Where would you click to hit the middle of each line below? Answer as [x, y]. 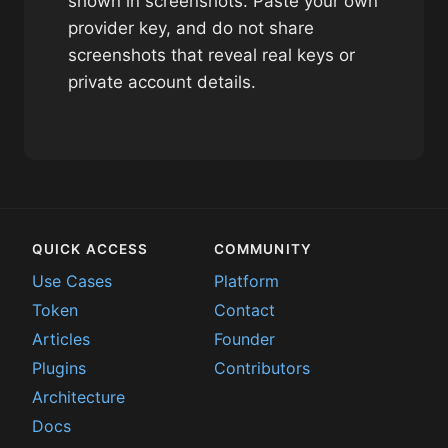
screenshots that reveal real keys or [211, 55]
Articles [61, 339]
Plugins [59, 368]
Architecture [78, 397]
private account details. [162, 82]
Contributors [262, 368]
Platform [246, 281]
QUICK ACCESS [90, 249]
